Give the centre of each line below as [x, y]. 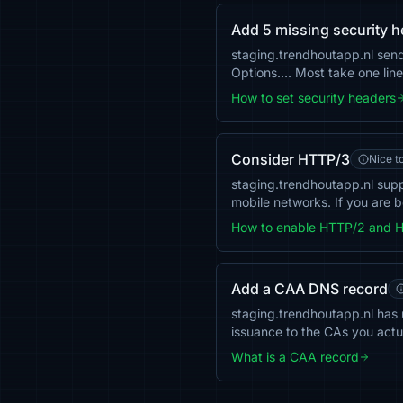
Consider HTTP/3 [291, 159]
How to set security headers [313, 98]
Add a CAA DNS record [309, 289]
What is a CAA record [295, 357]
